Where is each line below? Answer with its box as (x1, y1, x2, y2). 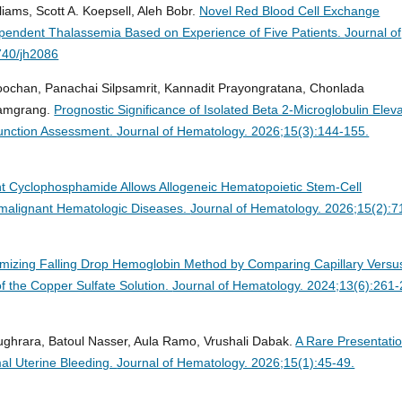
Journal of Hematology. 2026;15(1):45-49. (117, 355, 355, 371)
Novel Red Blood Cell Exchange (199, 4, 380, 19)
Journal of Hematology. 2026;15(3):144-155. (117, 124, 370, 139)
